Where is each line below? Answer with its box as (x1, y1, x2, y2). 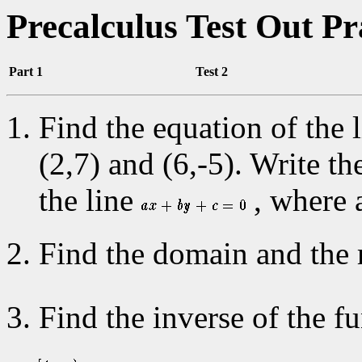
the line (39, 182, 141, 217)
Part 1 (9, 64, 43, 78)
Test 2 (196, 64, 228, 78)
